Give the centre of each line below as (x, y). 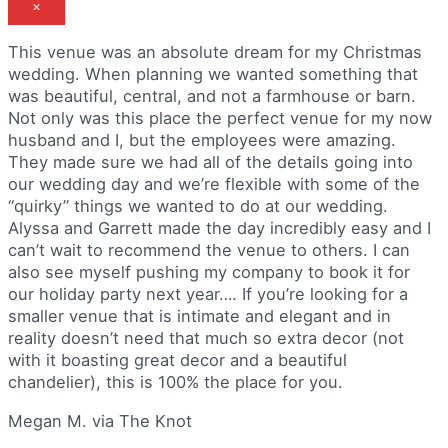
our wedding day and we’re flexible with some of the (214, 184)
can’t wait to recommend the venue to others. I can (209, 250)
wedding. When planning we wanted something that (213, 74)
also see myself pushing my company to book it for (209, 272)
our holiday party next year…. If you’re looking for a (208, 294)
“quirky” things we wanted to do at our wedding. (198, 206)
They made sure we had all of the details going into (210, 162)
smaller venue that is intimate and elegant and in (199, 316)
